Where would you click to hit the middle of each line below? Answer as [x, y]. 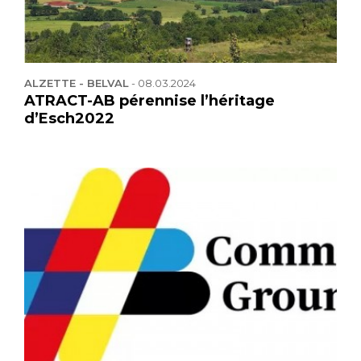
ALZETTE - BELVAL [77, 83]
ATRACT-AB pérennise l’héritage [149, 100]
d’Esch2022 [69, 118]
